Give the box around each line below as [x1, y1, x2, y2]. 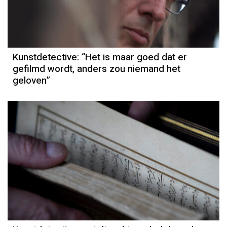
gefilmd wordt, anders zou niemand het [13, 62, 180, 77]
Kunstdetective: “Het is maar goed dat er [13, 50, 187, 65]
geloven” [13, 73, 50, 88]
